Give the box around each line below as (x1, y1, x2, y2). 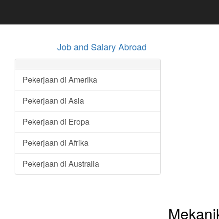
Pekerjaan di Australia (22, 158, 99, 169)
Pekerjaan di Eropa (22, 116, 89, 127)
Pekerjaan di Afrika (22, 137, 88, 148)
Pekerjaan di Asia (22, 95, 84, 106)
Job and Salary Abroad (57, 40, 147, 53)
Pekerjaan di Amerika (22, 74, 97, 85)
